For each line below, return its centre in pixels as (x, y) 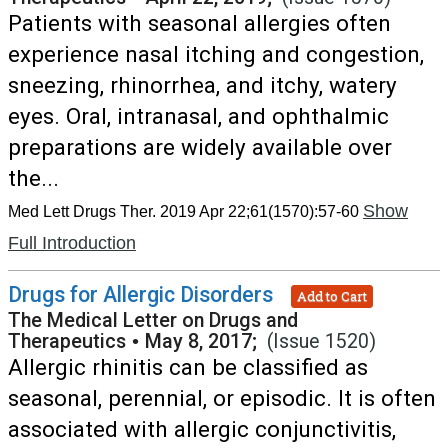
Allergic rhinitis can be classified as (188, 367)
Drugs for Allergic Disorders (140, 294)
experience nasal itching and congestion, (216, 54)
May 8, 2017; (206, 341)
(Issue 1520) (321, 341)
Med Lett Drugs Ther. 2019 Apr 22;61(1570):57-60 (183, 211)
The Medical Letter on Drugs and (153, 320)
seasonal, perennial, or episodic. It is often (222, 398)
